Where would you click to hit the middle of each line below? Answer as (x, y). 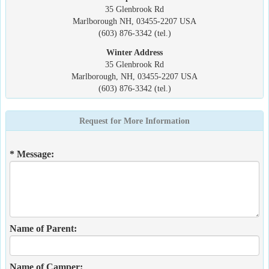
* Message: (32, 154)
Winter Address (134, 52)
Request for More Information (134, 121)
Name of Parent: (43, 228)
